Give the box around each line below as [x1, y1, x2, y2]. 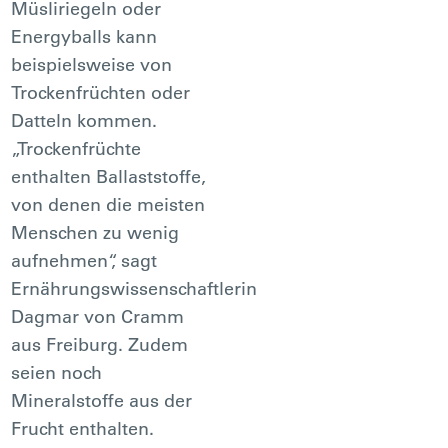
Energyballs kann [11, 24, 158, 48]
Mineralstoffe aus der [11, 388, 193, 412]
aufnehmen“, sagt [11, 248, 158, 272]
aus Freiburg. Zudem [11, 332, 189, 356]
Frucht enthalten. [11, 416, 155, 440]
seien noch [11, 360, 103, 384]
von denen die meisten [11, 192, 206, 216]
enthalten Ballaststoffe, [11, 164, 207, 188]
